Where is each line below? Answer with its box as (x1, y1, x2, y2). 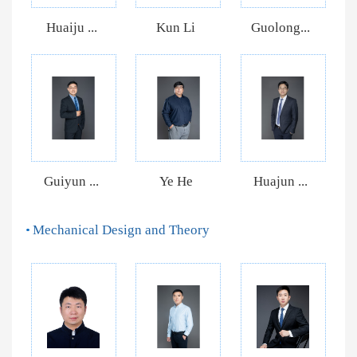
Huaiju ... (45, 19, 97, 35)
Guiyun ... (44, 173, 100, 189)
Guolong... (251, 19, 311, 35)
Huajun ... (253, 173, 308, 189)
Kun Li (156, 19, 196, 35)
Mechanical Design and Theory (33, 222, 210, 237)
